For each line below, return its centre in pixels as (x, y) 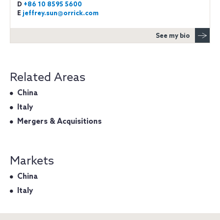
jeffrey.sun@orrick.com (61, 14)
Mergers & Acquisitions (59, 122)
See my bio (173, 36)
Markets (32, 161)
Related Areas (48, 78)
